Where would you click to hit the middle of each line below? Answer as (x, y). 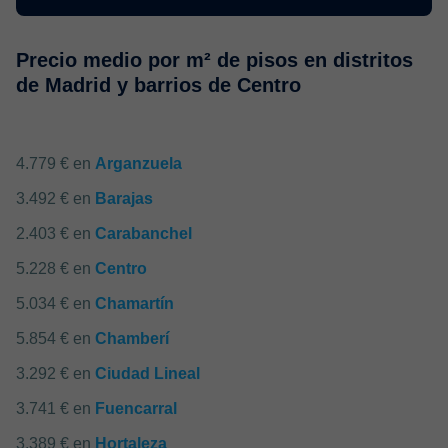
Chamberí (132, 338)
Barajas (124, 198)
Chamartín (134, 303)
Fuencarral (136, 408)
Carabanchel (143, 233)
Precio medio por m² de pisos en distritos (214, 60)
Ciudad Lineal (147, 373)
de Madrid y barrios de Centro (158, 85)
